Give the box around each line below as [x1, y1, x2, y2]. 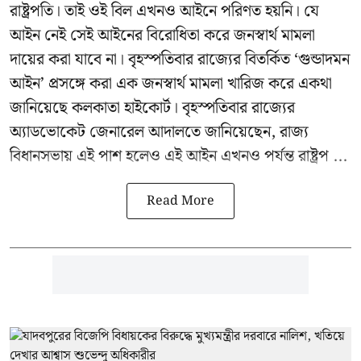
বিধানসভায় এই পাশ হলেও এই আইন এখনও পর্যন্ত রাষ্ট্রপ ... [10, 143, 347, 169]
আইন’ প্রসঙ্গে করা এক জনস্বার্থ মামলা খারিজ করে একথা [10, 70, 332, 97]
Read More [147, 190, 214, 211]
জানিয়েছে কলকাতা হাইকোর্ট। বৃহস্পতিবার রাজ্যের [10, 94, 295, 121]
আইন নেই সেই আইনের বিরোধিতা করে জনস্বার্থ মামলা [10, 22, 315, 48]
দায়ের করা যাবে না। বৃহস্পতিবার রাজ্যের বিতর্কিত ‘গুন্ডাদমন [10, 46, 350, 73]
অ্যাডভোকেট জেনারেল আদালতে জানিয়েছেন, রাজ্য [10, 118, 309, 145]
